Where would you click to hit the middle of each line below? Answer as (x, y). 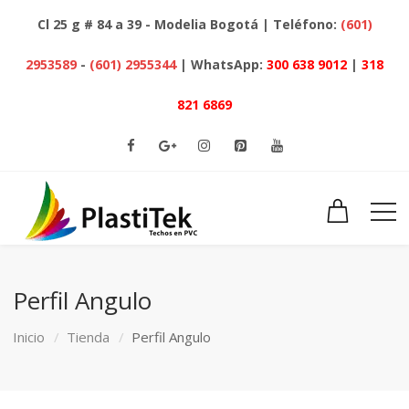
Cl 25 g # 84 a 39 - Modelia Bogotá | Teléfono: (189, 24)
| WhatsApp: (223, 64)
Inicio (29, 337)
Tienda (89, 337)
